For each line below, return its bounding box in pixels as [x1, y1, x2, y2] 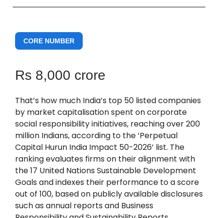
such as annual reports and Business [15, 200, 153, 211]
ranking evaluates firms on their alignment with [15, 153, 195, 164]
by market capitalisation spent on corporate [15, 106, 187, 118]
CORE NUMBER [23, 36, 74, 45]
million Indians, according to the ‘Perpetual [15, 129, 178, 141]
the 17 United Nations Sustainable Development [15, 164, 196, 176]
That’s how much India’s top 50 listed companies [15, 94, 201, 106]
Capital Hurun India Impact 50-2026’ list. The [15, 141, 184, 153]
